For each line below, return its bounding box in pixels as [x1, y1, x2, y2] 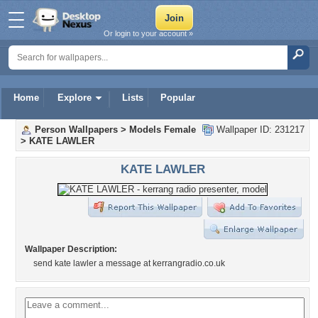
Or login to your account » [104, 29, 193, 38]
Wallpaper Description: [25, 244, 117, 254]
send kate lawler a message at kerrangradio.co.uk [33, 258, 225, 268]
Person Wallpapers [35, 124, 118, 135]
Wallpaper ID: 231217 [214, 124, 305, 135]
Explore [57, 92, 92, 103]
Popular [160, 92, 195, 103]
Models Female [129, 124, 196, 135]
